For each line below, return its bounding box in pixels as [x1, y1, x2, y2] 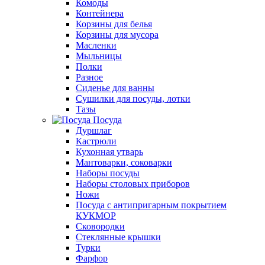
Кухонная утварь [76, 147, 143, 157]
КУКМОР [76, 211, 116, 221]
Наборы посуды [76, 168, 140, 178]
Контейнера [76, 8, 124, 18]
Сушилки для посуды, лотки [76, 93, 190, 104]
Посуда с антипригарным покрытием [76, 200, 227, 210]
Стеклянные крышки [76, 232, 161, 242]
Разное [76, 72, 103, 82]
